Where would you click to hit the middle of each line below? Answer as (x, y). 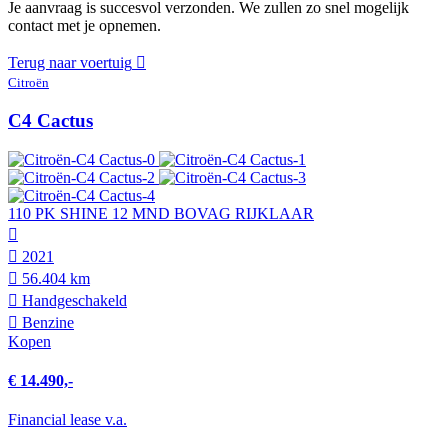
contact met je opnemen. (84, 26)
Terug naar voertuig (70, 63)
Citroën (28, 83)
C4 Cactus (50, 121)
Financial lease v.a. (67, 420)
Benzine (46, 322)
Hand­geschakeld (72, 300)
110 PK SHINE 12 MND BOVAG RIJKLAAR (161, 213)
